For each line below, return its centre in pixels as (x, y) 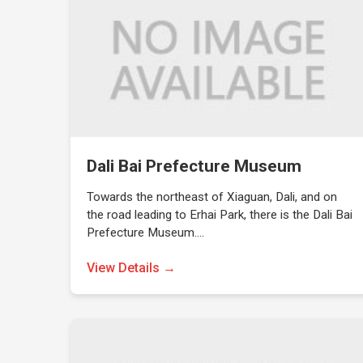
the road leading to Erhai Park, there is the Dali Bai (220, 215)
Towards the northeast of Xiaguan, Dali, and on (212, 197)
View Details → (132, 268)
